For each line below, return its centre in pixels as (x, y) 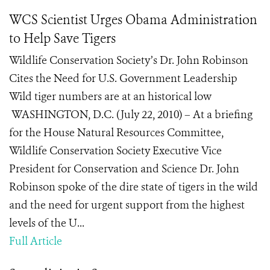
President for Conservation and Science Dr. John (124, 169)
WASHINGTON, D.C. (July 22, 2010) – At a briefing (131, 115)
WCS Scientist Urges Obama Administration (133, 20)
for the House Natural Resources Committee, (116, 133)
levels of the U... (47, 223)
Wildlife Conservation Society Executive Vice (115, 151)
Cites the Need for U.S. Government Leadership (123, 78)
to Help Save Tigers (62, 39)
